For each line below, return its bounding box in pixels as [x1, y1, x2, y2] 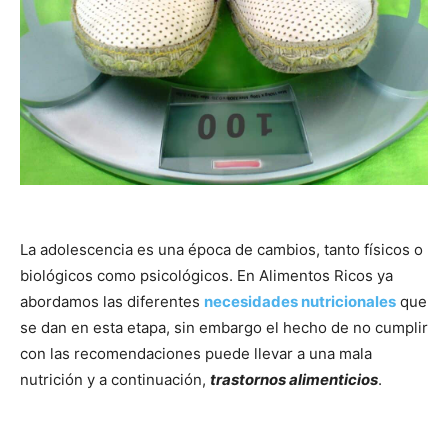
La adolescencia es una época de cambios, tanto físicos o [20, 240, 423, 259]
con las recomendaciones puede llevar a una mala [20, 344, 372, 363]
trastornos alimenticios [210, 370, 378, 389]
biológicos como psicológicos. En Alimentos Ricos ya [20, 266, 393, 285]
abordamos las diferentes [20, 292, 204, 311]
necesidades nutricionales [204, 292, 396, 311]
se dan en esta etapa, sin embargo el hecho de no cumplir [20, 318, 428, 337]
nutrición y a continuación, [20, 370, 210, 389]
